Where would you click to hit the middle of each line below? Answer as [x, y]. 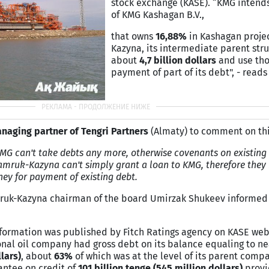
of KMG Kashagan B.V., [158, 15]
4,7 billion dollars [178, 60]
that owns [133, 36]
